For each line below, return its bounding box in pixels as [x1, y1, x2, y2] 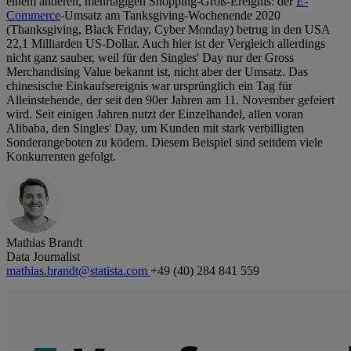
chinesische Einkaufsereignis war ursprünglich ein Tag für [6, 79, 292, 93]
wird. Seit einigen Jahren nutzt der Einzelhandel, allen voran [6, 107, 303, 121]
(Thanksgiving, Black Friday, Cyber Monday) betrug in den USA [6, 23, 330, 37]
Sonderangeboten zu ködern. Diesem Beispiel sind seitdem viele [6, 136, 323, 150]
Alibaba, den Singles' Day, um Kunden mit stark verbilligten [6, 121, 304, 136]
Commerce [6, 9, 60, 23]
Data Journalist [6, 250, 80, 264]
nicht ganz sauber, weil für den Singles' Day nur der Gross [6, 51, 294, 65]
